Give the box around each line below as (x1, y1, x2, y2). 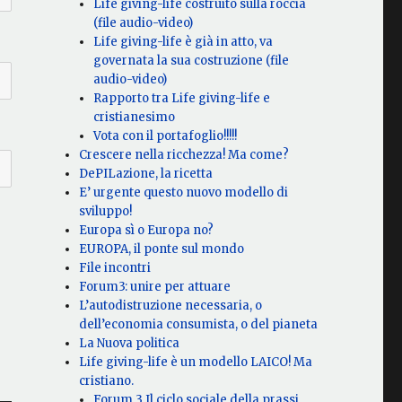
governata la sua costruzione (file (93, 53, 290, 69)
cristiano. (79, 373, 135, 389)
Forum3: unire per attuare (79, 279, 232, 295)
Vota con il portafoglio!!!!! (93, 128, 238, 144)
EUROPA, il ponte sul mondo (79, 241, 245, 258)
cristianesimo (93, 109, 176, 126)
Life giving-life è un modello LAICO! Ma (79, 354, 313, 371)
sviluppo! (79, 204, 133, 220)
